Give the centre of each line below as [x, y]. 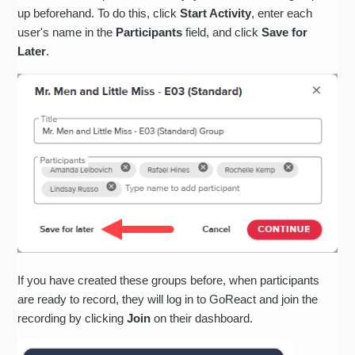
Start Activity [216, 13]
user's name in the [67, 32]
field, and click [222, 32]
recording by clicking [73, 318]
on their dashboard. [202, 318]
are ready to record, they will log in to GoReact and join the [168, 299]
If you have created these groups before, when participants [169, 280]
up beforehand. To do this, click [99, 13]
